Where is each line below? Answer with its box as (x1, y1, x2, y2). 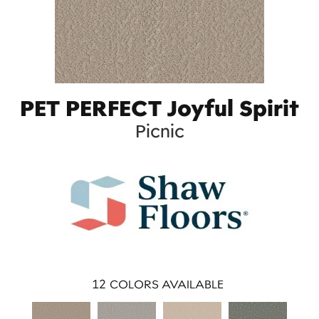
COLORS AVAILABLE (110, 277, 224, 291)
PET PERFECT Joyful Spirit (20, 94, 299, 122)
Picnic (135, 120, 184, 142)
